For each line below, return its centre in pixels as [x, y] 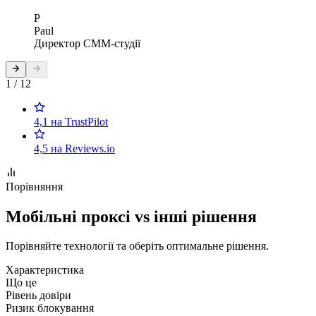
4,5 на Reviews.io [74, 148]
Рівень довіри [38, 296]
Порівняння [34, 186]
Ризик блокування [50, 308]
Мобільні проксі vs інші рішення [131, 216]
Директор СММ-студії [87, 44]
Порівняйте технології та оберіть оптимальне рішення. [137, 246]
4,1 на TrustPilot [71, 121]
